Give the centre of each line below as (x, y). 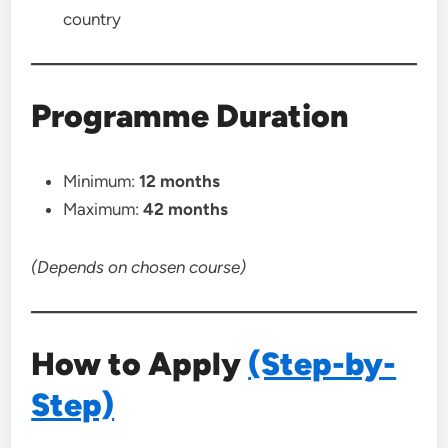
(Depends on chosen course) (139, 267)
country (92, 19)
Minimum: (101, 181)
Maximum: (103, 209)
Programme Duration (190, 116)
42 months (186, 209)
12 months (180, 181)
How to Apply (140, 364)
